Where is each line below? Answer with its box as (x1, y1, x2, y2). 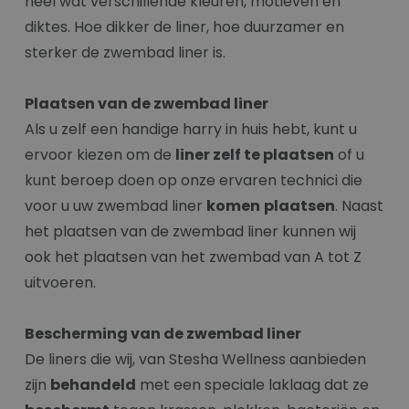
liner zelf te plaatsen (175, 143, 334, 165)
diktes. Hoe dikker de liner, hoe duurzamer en (25, 16, 344, 37)
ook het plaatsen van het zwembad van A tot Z (25, 246, 362, 267)
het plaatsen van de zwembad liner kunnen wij (25, 220, 356, 242)
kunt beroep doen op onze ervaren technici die (25, 169, 362, 191)
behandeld (50, 373, 136, 395)
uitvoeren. (25, 271, 96, 293)
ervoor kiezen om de (25, 143, 175, 165)
